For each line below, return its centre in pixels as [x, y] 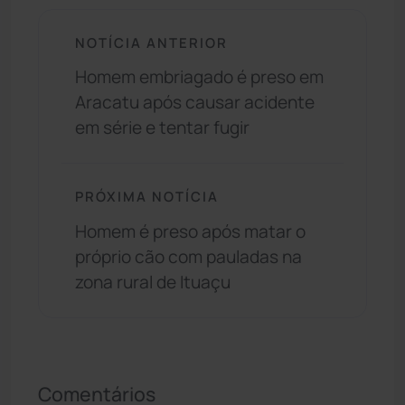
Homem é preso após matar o [190, 231]
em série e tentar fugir [162, 128]
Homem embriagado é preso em [199, 77]
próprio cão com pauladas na [188, 256]
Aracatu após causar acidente [195, 103]
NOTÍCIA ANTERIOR [151, 42]
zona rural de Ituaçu [153, 282]
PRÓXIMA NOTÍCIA [147, 197]
